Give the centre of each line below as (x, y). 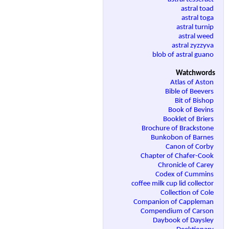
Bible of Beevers (190, 92)
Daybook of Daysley (184, 221)
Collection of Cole (188, 193)
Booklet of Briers (189, 120)
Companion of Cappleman (174, 202)
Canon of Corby (190, 147)
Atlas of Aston (193, 83)
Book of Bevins (192, 110)
